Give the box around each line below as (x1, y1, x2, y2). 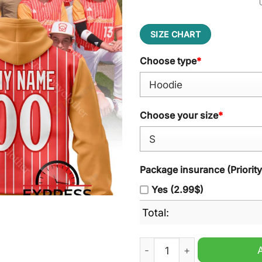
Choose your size (140, 110, 218, 122)
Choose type (140, 55, 196, 67)
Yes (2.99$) (151, 184, 204, 195)
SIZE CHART (150, 29, 201, 39)
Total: (142, 206, 169, 219)
